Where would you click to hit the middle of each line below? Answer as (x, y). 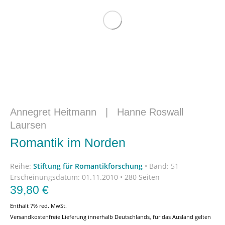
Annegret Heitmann (53, 112)
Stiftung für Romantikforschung (88, 166)
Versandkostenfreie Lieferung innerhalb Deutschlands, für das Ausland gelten (110, 217)
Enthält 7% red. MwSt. (38, 206)
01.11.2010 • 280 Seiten (120, 177)
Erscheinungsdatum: (45, 177)
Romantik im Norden (68, 143)
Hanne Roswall (150, 112)
